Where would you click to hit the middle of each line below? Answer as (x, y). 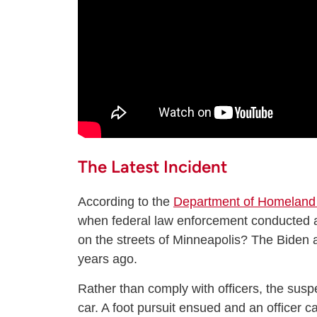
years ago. (109, 259)
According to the (126, 202)
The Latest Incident (152, 167)
